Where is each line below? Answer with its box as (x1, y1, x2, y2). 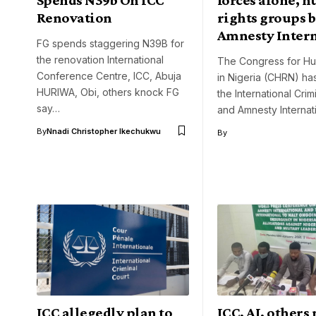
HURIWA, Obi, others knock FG (37, 85, 179, 98)
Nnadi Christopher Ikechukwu (47, 126, 161, 136)
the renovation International (37, 53, 164, 66)
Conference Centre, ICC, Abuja (37, 69, 181, 82)
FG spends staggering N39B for (37, 37, 184, 49)
